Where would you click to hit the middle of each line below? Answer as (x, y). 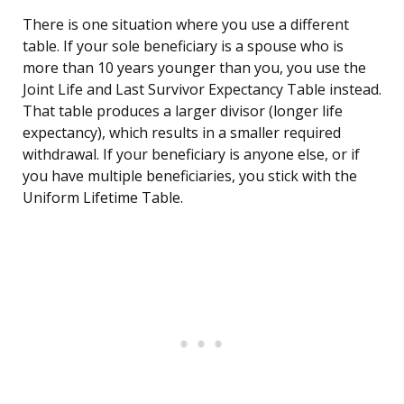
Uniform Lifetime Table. (103, 198)
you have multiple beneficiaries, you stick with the (190, 176)
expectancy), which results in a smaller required (182, 133)
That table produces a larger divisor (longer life (183, 111)
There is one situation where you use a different (186, 25)
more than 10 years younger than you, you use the (194, 68)
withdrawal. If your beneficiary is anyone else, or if (191, 155)
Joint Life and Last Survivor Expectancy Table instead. (202, 90)
